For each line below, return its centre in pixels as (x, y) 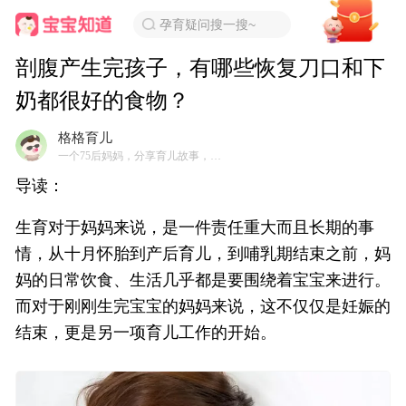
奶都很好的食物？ (102, 101)
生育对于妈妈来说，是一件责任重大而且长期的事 (195, 227)
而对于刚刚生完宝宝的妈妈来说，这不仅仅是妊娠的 (203, 306)
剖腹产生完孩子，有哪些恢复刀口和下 (200, 68)
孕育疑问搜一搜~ (208, 24)
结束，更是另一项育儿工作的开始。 (146, 333)
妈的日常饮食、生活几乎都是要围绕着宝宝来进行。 (203, 280)
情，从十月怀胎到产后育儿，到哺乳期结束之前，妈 (203, 254)
